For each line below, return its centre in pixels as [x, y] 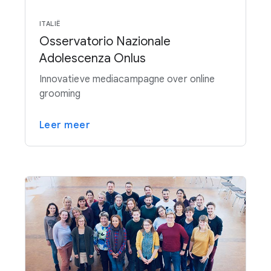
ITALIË [50, 24]
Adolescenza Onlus [92, 59]
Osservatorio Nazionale [105, 42]
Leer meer [65, 126]
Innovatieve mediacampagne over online [127, 80]
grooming [60, 94]
